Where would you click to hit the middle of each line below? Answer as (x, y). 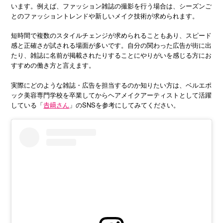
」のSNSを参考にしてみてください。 (125, 105)
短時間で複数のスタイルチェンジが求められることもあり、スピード (111, 35)
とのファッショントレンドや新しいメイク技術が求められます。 (105, 15)
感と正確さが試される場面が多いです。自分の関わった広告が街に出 (111, 45)
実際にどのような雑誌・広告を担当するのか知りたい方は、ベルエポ (111, 85)
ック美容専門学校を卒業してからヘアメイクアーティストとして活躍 (111, 95)
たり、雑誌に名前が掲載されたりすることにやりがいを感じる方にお (111, 55)
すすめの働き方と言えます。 (53, 65)
